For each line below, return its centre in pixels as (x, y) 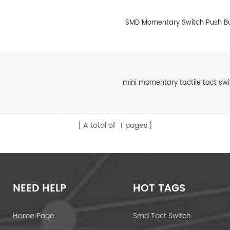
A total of (100, 125)
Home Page (34, 216)
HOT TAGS (159, 188)
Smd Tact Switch (162, 216)
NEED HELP (40, 188)
